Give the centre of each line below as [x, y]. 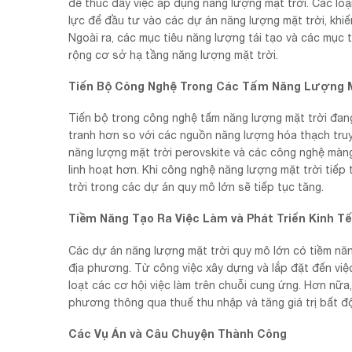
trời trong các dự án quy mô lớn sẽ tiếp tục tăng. [196, 187]
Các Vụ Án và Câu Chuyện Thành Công [178, 333]
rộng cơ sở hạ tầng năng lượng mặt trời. [173, 55]
